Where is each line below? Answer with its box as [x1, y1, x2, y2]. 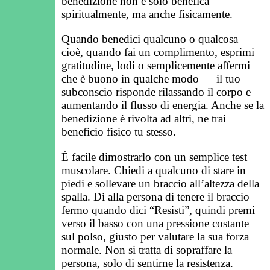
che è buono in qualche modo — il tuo [61, 72, 240, 86]
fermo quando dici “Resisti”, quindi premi [61, 203, 255, 216]
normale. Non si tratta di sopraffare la [61, 243, 232, 256]
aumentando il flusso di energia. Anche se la [61, 99, 264, 112]
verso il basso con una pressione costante [61, 216, 249, 230]
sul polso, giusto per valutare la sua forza [61, 230, 249, 243]
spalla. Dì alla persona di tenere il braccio [61, 190, 250, 203]
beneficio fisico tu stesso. [61, 125, 176, 139]
